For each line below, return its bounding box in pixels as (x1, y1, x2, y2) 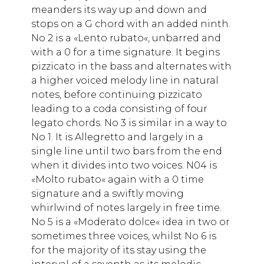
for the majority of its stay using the (31, 244, 206, 256)
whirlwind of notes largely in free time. (31, 202, 222, 213)
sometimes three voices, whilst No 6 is (31, 230, 216, 242)
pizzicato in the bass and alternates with (31, 60, 232, 72)
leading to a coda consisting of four (31, 103, 207, 114)
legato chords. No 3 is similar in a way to (31, 117, 227, 128)
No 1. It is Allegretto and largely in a (31, 131, 203, 143)
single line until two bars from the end (31, 145, 222, 157)
